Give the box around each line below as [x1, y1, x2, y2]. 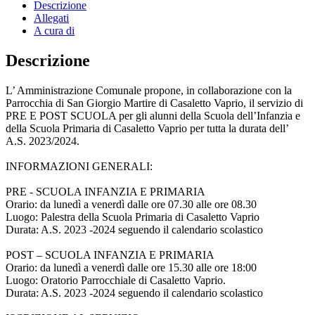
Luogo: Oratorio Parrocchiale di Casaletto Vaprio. [6, 274, 226, 286]
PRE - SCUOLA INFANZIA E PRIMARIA [6, 185, 208, 198]
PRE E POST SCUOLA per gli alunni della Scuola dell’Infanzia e [6, 109, 300, 122]
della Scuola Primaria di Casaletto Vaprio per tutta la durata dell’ [6, 122, 288, 134]
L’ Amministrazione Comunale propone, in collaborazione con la [6, 84, 292, 96]
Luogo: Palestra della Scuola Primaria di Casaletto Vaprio [6, 210, 259, 223]
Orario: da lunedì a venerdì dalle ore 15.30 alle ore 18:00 [6, 261, 257, 274]
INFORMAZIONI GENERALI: [6, 160, 153, 172]
